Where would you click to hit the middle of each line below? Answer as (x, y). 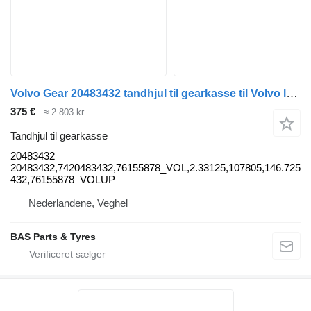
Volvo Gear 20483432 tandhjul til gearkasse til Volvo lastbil (292, 94)
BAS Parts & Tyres (53, 236)
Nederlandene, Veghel (78, 203)
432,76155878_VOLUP (63, 179)
